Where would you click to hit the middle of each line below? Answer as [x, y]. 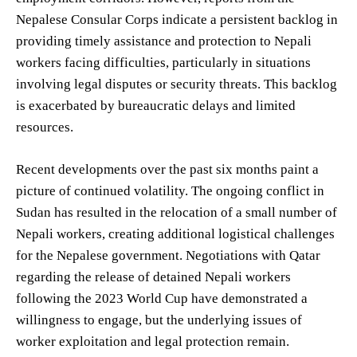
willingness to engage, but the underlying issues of [159, 320]
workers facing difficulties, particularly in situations [163, 62]
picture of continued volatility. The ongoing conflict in [170, 190]
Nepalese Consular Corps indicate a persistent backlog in [177, 19]
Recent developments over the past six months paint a [167, 169]
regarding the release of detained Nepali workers [153, 277]
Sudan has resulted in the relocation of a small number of [177, 212]
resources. [45, 127]
